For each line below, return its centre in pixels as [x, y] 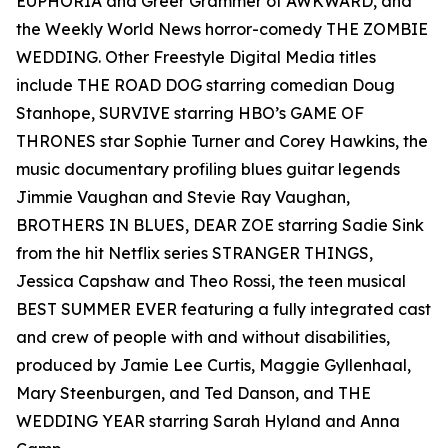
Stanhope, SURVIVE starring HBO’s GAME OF [190, 113]
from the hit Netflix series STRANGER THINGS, [194, 253]
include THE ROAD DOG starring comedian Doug [205, 85]
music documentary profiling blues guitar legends [208, 169]
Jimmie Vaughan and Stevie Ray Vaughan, [183, 197]
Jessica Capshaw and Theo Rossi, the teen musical [211, 281]
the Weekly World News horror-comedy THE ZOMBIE [222, 29]
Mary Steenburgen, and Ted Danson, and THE [193, 393]
